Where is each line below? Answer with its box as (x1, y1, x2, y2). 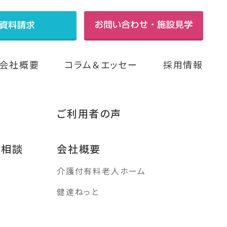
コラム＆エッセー (64, 58, 138, 71)
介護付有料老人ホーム (57, 165, 146, 177)
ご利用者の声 (57, 106, 122, 121)
